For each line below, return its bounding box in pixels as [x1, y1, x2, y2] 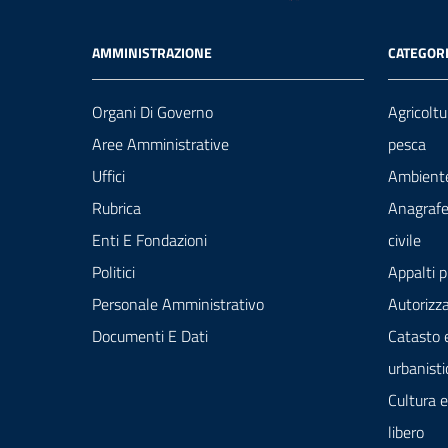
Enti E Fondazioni [92, 228, 207, 253]
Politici [92, 260, 135, 285]
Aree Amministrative [92, 132, 229, 157]
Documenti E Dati [92, 324, 208, 349]
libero [388, 420, 424, 445]
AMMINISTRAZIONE [92, 42, 212, 64]
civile [388, 228, 421, 253]
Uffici [92, 164, 125, 189]
